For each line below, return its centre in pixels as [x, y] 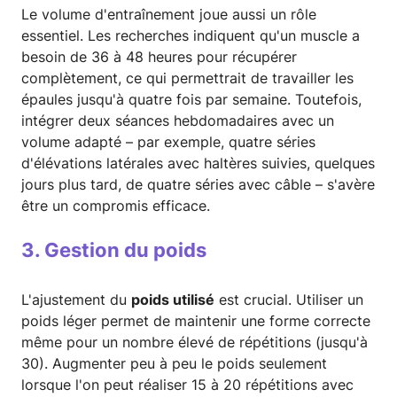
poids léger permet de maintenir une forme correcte [196, 321]
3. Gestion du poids [114, 250]
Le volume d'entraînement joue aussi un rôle [169, 15]
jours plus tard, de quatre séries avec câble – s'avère [198, 185]
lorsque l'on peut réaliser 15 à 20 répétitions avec [187, 385]
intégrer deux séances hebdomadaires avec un [178, 121]
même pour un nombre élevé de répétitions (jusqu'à [195, 343]
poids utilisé [173, 300]
